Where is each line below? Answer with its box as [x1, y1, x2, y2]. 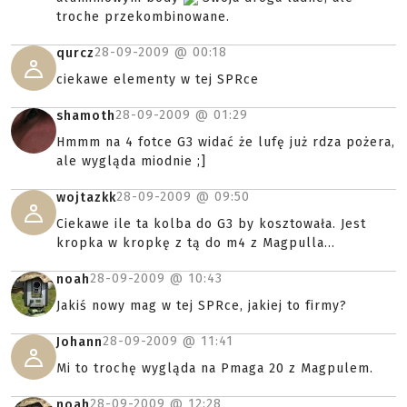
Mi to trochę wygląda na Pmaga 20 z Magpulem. [56, 361, 373, 376]
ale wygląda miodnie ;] [56, 154, 206, 169]
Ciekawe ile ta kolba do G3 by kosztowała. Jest [56, 216, 366, 232]
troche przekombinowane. [56, 9, 230, 25]
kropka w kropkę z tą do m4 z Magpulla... [56, 235, 335, 251]
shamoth [56, 108, 115, 124]
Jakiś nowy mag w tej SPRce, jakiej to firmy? [56, 298, 347, 313]
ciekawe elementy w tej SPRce [56, 72, 259, 87]
